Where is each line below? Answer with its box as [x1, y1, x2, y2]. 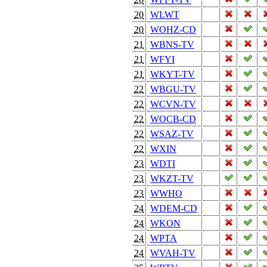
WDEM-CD [150, 203, 197, 213]
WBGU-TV [150, 83, 196, 94]
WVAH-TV [150, 247, 195, 258]
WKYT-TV [150, 69, 195, 79]
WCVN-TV [150, 98, 196, 109]
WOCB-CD [150, 113, 196, 124]
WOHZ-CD [150, 24, 196, 35]
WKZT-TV [150, 173, 194, 184]
